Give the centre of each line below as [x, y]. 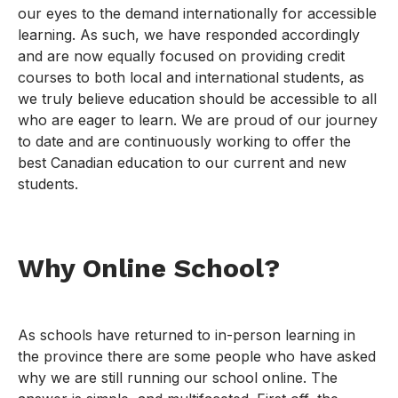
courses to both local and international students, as [191, 78]
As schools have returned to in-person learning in [187, 335]
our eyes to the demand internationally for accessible [197, 14]
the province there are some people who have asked [197, 357]
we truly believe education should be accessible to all [197, 99]
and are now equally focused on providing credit [181, 56]
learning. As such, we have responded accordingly [189, 35]
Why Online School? [149, 268]
